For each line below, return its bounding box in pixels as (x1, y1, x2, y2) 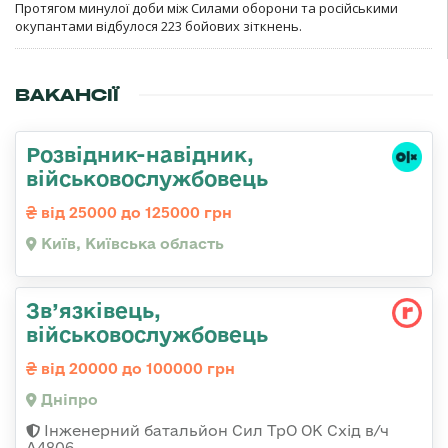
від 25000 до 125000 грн (37, 203, 232, 221)
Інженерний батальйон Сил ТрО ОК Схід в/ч (40, 421, 389, 439)
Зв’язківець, (26, 297, 161, 322)
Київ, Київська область (37, 234, 224, 252)
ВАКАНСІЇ (15, 83, 119, 106)
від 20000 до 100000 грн (37, 359, 235, 377)
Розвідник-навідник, (26, 141, 254, 166)
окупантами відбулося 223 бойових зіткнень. (15, 16, 302, 35)
